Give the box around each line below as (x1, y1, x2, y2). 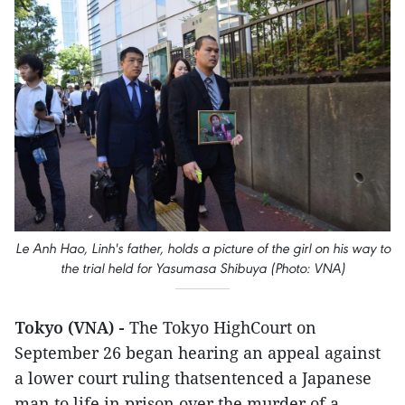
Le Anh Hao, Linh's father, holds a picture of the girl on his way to (14, 239, 391, 257)
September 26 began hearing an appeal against (14, 341, 381, 363)
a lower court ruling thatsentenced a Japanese (14, 366, 372, 389)
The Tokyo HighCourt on (129, 316, 316, 338)
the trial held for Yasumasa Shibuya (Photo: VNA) (60, 259, 345, 277)
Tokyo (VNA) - (14, 316, 129, 338)
